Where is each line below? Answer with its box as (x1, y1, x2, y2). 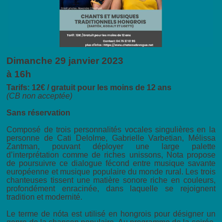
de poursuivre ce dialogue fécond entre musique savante (6, 159, 216, 168)
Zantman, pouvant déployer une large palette (6, 142, 216, 151)
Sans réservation (6, 109, 73, 117)
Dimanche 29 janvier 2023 (6, 55, 124, 66)
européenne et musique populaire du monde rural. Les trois (6, 167, 216, 176)
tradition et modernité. (6, 193, 83, 202)
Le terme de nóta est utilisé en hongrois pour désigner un (6, 210, 216, 219)
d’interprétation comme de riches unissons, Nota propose (6, 151, 216, 160)
